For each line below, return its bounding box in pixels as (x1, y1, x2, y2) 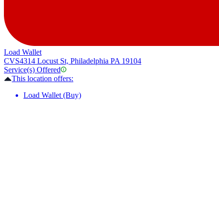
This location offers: (12, 74, 73, 83)
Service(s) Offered (4, 66, 61, 74)
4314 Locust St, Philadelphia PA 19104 (20, 57, 141, 66)
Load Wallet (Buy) (23, 91, 81, 100)
